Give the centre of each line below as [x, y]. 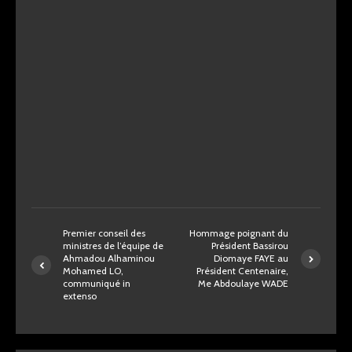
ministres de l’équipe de [113, 246]
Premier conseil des [104, 233]
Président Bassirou [250, 246]
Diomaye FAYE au [251, 258]
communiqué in [97, 283]
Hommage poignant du [239, 233]
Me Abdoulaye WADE [244, 283]
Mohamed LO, [93, 271]
